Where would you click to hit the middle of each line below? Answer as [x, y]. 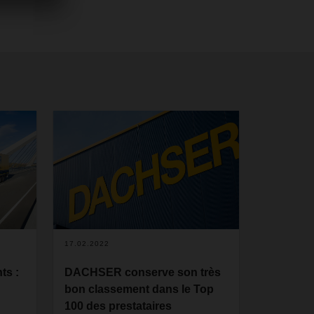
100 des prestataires [118, 306]
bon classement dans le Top [139, 289]
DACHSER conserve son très [143, 273]
